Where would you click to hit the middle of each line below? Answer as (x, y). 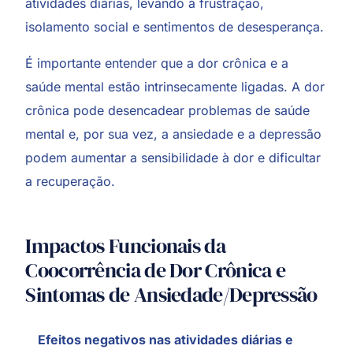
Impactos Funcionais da (125, 245)
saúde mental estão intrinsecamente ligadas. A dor (175, 86)
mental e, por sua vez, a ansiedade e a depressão (174, 134)
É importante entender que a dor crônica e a (157, 63)
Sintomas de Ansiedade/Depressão (171, 294)
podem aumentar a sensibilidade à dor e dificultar (173, 157)
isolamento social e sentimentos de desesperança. (175, 26)
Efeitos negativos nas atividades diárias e (166, 339)
